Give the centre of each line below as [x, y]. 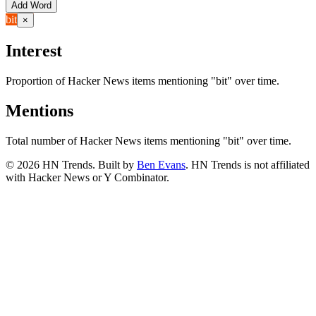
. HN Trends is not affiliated [248, 164]
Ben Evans [161, 164]
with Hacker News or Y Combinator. [87, 177]
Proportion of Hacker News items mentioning [107, 80]
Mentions [39, 110]
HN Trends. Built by [87, 164]
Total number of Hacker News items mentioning [113, 140]
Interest [34, 50]
